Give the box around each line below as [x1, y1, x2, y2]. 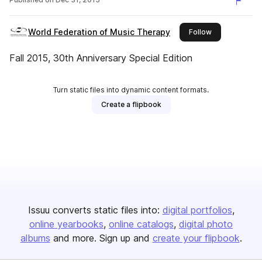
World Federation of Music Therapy [28, 27, 170, 37]
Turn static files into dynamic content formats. [53, 85, 209, 94]
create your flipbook [152, 232, 240, 244]
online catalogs [109, 218, 174, 230]
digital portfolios [162, 204, 232, 216]
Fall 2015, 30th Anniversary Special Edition [9, 52, 192, 64]
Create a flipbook [101, 100, 161, 109]
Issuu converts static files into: [27, 204, 160, 216]
